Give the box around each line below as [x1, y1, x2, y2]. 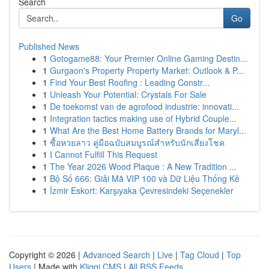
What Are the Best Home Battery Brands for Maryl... [50, 124, 246, 136]
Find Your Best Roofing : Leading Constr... [50, 76, 210, 88]
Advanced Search [83, 249, 150, 261]
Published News [19, 40, 79, 52]
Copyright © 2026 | [9, 249, 83, 261]
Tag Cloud [180, 249, 219, 261]
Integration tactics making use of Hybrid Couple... [50, 112, 237, 124]
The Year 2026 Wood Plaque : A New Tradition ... [50, 160, 237, 172]
